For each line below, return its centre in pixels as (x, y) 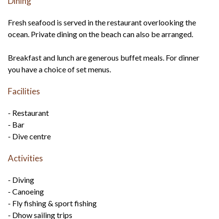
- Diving (21, 180)
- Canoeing (26, 192)
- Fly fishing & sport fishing (52, 203)
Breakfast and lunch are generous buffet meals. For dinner (104, 58)
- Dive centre (29, 136)
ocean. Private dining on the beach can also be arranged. (100, 34)
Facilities (24, 91)
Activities (25, 158)
